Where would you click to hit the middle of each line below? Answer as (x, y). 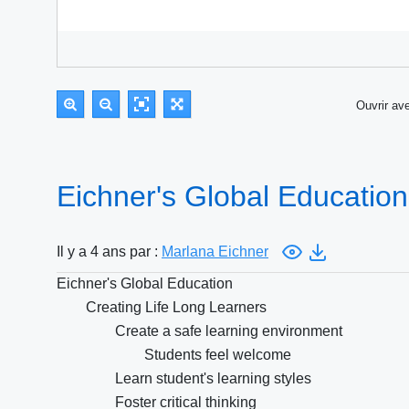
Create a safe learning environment (229, 331)
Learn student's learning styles (213, 378)
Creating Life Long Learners (176, 307)
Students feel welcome (218, 355)
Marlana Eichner (215, 252)
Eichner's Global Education (145, 283)
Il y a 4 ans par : (109, 252)
